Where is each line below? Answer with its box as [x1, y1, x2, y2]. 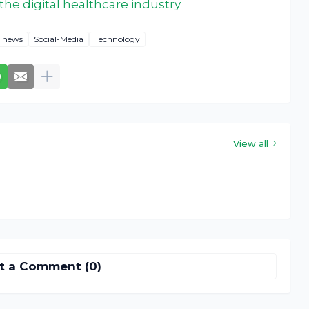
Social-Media [33, 34, 83, 45]
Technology [94, 34, 140, 45]
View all [232, 137, 268, 149]
